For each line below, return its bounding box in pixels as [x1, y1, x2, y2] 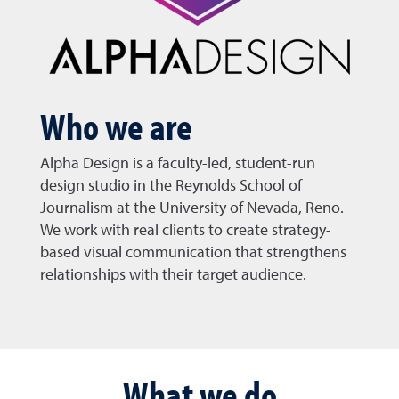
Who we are [40, 101, 192, 150]
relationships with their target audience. [40, 266, 306, 283]
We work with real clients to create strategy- [40, 222, 331, 239]
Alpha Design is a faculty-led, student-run [40, 155, 315, 172]
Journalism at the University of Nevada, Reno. [40, 199, 344, 216]
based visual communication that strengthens [40, 244, 346, 261]
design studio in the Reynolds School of [40, 177, 302, 194]
